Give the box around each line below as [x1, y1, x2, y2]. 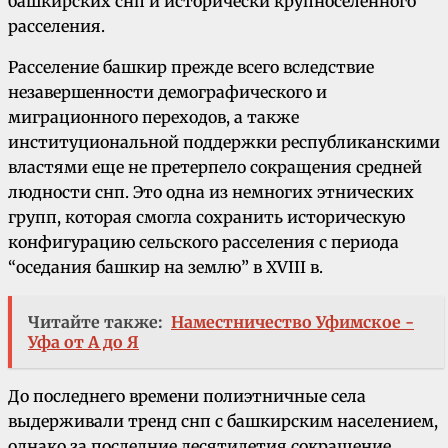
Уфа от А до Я [28, 332, 139, 353]
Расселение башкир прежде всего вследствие [8, 57, 374, 78]
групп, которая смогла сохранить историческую [8, 207, 405, 228]
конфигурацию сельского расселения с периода [8, 232, 399, 253]
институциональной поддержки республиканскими [8, 132, 440, 153]
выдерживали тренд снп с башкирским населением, [8, 411, 438, 432]
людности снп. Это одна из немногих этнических [8, 182, 414, 203]
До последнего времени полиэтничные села [8, 386, 366, 407]
